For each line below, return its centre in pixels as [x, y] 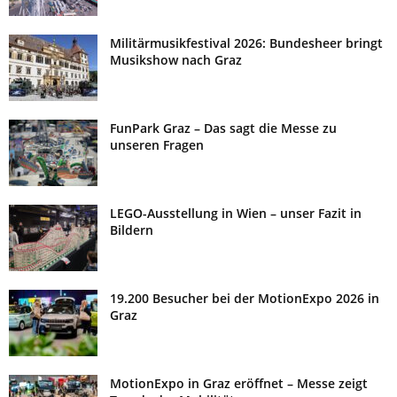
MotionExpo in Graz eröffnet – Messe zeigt [239, 383]
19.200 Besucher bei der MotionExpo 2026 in [245, 298]
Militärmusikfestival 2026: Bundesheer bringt [246, 43]
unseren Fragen [157, 144]
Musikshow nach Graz [176, 59]
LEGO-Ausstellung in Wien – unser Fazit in [236, 213]
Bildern [132, 230]
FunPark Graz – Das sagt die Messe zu [223, 128]
